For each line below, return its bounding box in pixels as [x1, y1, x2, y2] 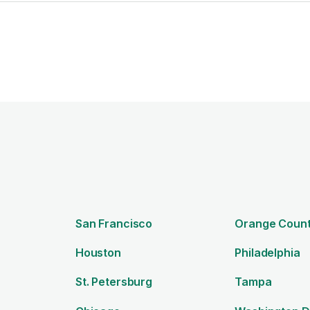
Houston [75, 246, 121, 260]
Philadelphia [235, 246, 300, 260]
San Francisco [75, 217, 153, 231]
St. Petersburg [75, 275, 153, 289]
